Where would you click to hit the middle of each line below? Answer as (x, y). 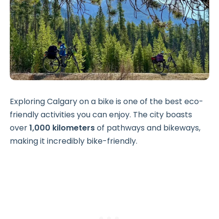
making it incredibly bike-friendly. (74, 141)
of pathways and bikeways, (148, 128)
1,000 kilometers (62, 128)
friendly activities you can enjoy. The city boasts (101, 115)
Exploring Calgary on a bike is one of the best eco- (107, 101)
